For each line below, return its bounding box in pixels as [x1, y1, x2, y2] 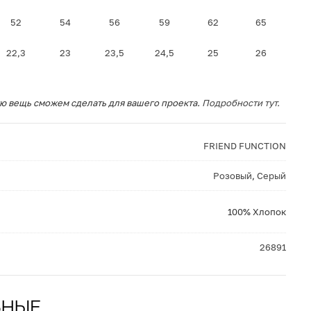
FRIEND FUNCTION [203, 140, 286, 151]
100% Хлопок [227, 206, 286, 217]
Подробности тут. [201, 97, 280, 108]
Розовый [212, 170, 252, 181]
